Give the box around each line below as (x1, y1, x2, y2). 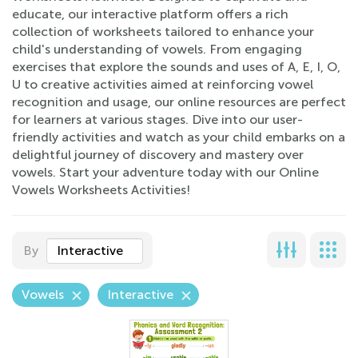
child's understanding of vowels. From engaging (12, 42, 302, 57)
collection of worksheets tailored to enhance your (12, 24, 314, 39)
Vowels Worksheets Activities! (12, 182, 190, 197)
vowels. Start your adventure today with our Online (12, 165, 319, 180)
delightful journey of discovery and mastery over (12, 147, 304, 162)
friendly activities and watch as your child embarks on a (12, 129, 345, 145)
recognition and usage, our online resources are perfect (12, 94, 346, 109)
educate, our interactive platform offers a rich (12, 6, 288, 22)
